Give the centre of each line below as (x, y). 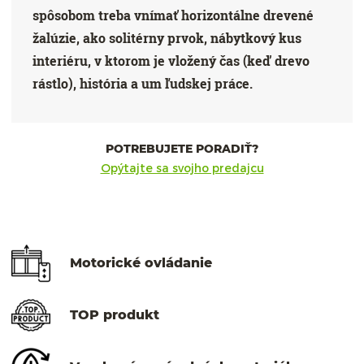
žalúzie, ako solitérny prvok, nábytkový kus (167, 37)
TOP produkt (115, 314)
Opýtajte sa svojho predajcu (182, 168)
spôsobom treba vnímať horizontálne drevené (173, 15)
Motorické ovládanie (141, 262)
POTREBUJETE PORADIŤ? (182, 149)
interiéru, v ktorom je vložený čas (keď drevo (171, 60)
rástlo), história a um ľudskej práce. (143, 83)
